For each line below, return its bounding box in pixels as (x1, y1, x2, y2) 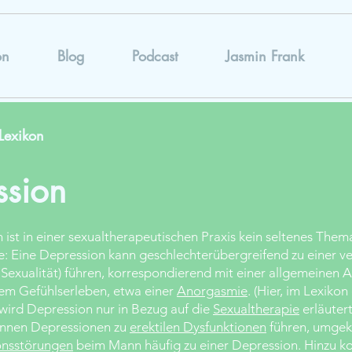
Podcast (132, 46, 178, 65)
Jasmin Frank (225, 46, 304, 65)
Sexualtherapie (213, 301, 299, 317)
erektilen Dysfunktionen (130, 319, 266, 335)
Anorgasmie (177, 283, 247, 299)
